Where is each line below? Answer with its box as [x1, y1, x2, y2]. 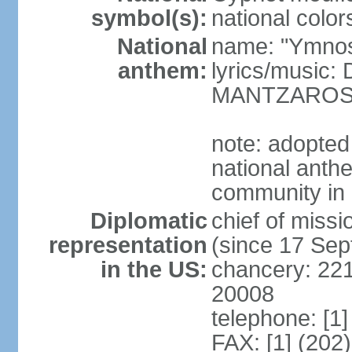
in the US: [100, 257, 207, 282]
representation [48, 233, 207, 258]
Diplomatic [90, 208, 207, 233]
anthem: [117, 58, 207, 83]
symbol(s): [90, 5, 207, 31]
